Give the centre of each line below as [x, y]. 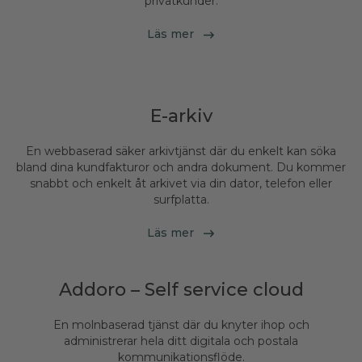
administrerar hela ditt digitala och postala [181, 341]
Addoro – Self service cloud [181, 289]
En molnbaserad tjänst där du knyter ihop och [181, 324]
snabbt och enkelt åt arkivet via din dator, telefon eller [181, 183]
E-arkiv [181, 116]
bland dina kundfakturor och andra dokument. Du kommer [181, 167]
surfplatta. [181, 199]
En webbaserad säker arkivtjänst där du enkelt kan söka [181, 151]
